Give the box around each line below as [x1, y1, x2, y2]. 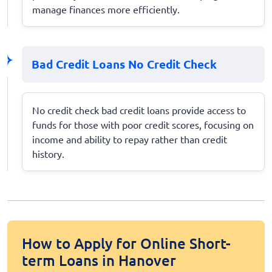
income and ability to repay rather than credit [32, 132, 227, 145]
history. [32, 147, 64, 160]
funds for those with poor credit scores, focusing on [32, 118, 254, 131]
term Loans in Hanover [22, 250, 176, 270]
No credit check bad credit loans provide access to [32, 103, 246, 116]
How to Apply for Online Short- [22, 233, 231, 253]
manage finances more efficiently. [32, 2, 180, 15]
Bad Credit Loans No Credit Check [32, 56, 217, 72]
